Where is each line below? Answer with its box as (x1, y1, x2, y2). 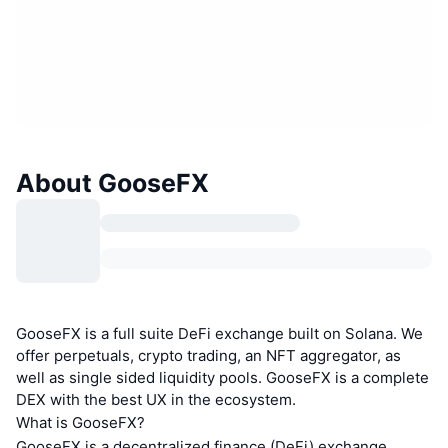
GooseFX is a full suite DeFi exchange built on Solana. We (16, 324, 423, 344)
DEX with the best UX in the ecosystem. (16, 390, 296, 410)
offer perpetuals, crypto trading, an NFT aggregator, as (16, 346, 401, 366)
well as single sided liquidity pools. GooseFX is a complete (16, 368, 429, 388)
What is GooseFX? (16, 413, 145, 433)
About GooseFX (16, 168, 209, 199)
